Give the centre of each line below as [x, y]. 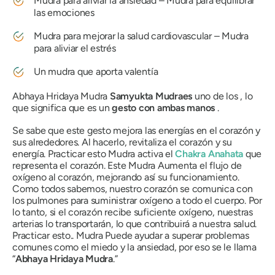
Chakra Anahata [209, 154]
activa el [155, 154]
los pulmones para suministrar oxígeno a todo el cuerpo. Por [137, 200]
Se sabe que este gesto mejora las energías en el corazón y [137, 130]
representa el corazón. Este [71, 165]
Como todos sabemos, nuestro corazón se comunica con [133, 189]
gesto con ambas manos [164, 108]
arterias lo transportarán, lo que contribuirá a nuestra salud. [135, 224]
